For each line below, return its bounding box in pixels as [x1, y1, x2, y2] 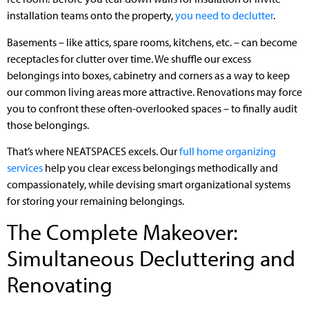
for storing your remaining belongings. [7, 193, 186, 208]
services [7, 160, 43, 175]
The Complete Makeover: [7, 218, 238, 246]
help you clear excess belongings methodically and [43, 160, 278, 175]
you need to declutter [175, 8, 273, 23]
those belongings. [7, 117, 91, 132]
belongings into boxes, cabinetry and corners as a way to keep [7, 68, 290, 82]
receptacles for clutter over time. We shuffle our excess [7, 51, 251, 66]
